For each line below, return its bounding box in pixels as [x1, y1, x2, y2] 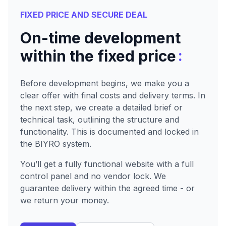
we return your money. [20, 195, 109, 205]
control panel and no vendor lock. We [20, 171, 166, 181]
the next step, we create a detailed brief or [20, 102, 183, 112]
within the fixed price [20, 47, 176, 65]
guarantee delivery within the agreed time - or [20, 183, 195, 193]
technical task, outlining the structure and [20, 115, 179, 125]
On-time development [20, 29, 181, 47]
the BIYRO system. [20, 139, 91, 149]
